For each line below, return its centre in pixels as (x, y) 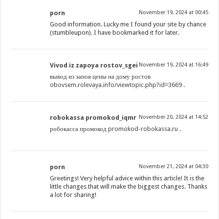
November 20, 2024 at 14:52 (173, 117)
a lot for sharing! (73, 195)
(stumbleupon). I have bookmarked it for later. (115, 33)
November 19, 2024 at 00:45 (173, 13)
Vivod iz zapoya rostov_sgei (94, 66)
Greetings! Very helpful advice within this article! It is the (127, 178)
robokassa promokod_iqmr (93, 118)
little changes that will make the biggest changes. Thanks (129, 187)
